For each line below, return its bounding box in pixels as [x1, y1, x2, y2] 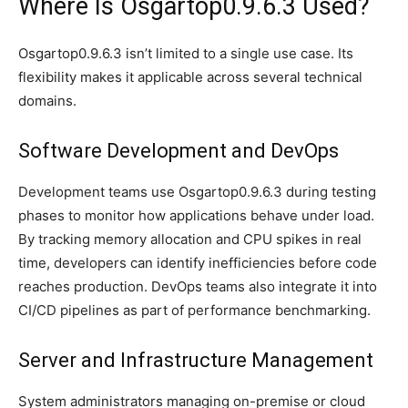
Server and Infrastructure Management [18, 348, 373, 372]
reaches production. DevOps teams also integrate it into [18, 277, 377, 295]
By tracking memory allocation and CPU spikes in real [18, 229, 362, 248]
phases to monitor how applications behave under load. [18, 206, 374, 224]
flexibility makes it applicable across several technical [18, 67, 362, 86]
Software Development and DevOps [18, 138, 339, 162]
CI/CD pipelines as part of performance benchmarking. [18, 301, 371, 319]
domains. [18, 91, 76, 109]
